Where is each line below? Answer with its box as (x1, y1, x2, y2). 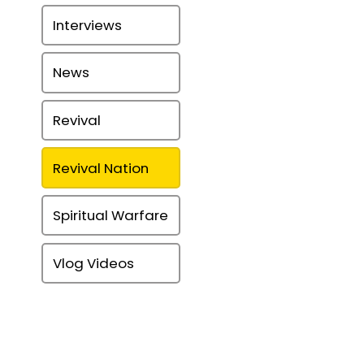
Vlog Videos (52, 253, 134, 273)
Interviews (52, 15, 122, 35)
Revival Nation (52, 158, 149, 178)
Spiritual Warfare (52, 206, 168, 226)
